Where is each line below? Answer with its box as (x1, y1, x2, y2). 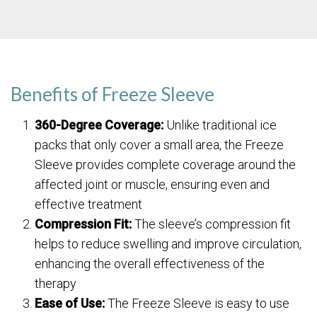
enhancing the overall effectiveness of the (35, 256, 265, 272)
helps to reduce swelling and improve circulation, (35, 236, 302, 252)
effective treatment (35, 197, 143, 212)
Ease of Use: (35, 296, 105, 311)
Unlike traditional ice (163, 117, 277, 133)
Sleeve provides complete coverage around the (35, 157, 296, 173)
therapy (35, 276, 77, 292)
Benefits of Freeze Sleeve (11, 83, 214, 106)
